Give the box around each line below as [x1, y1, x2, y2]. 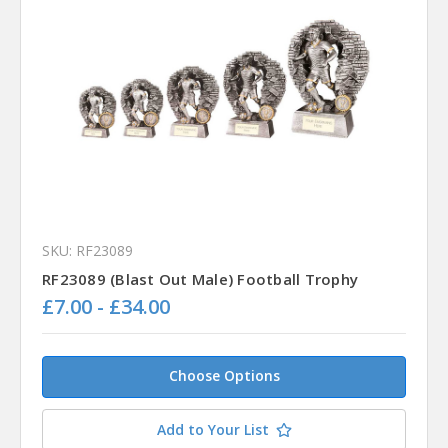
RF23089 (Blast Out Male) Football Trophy [42, 269, 358, 290]
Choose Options [168, 365, 280, 385]
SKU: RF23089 [42, 241, 133, 261]
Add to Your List [156, 419, 269, 439]
